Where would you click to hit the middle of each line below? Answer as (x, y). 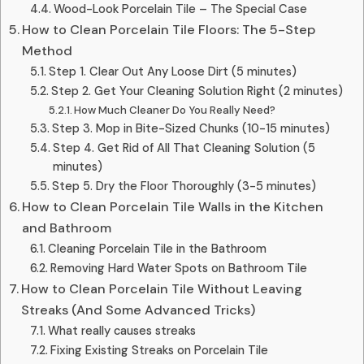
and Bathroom (67, 227)
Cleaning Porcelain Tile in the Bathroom (157, 248)
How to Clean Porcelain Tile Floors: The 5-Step (169, 29)
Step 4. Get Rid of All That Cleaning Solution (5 (184, 147)
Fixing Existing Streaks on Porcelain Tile (159, 350)
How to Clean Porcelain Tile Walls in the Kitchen (173, 206)
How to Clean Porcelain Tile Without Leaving (162, 288)
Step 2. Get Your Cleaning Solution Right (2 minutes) (197, 91)
